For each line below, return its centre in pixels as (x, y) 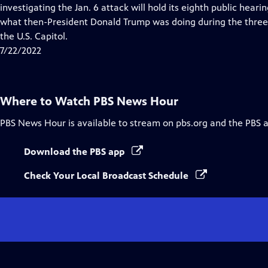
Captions (107, 21)
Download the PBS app (75, 152)
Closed (102, 7)
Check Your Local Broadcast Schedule (107, 176)
